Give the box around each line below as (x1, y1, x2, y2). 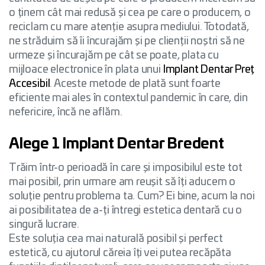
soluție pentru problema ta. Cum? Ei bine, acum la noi (9, 191, 255, 202)
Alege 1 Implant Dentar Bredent (9, 136, 224, 151)
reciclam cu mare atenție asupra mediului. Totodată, (9, 21, 249, 33)
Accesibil (9, 78, 50, 89)
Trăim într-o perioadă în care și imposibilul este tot (9, 163, 243, 174)
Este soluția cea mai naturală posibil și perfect (9, 234, 223, 245)
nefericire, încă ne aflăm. (9, 106, 127, 118)
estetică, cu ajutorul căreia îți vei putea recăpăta (9, 248, 231, 259)
